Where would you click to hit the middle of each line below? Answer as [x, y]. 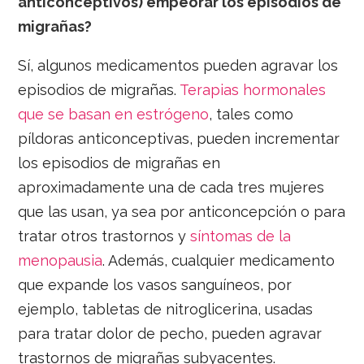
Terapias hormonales [251, 90]
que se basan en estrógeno [114, 115]
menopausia [61, 261]
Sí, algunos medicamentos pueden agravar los [178, 66]
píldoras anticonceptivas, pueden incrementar [179, 139]
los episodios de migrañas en [119, 163]
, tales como [251, 115]
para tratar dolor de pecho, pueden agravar [170, 334]
